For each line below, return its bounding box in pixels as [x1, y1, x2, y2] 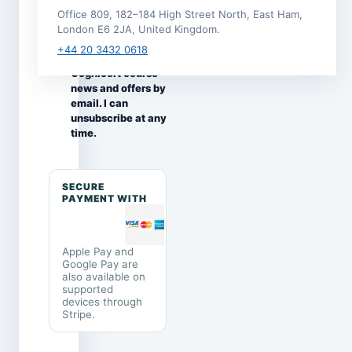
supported [62, 282, 113, 295]
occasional [71, 51, 126, 64]
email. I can [71, 96, 128, 109]
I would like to [71, 21, 141, 35]
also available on [62, 269, 145, 283]
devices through [62, 295, 142, 308]
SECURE [62, 180, 104, 192]
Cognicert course [71, 66, 158, 79]
